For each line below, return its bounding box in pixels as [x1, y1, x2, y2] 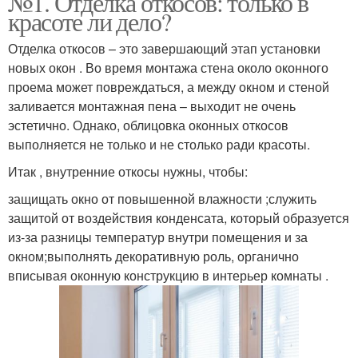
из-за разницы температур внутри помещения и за [8, 228, 308, 246]
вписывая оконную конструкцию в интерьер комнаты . [8, 266, 328, 284]
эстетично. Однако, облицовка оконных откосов [8, 116, 288, 134]
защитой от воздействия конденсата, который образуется [8, 209, 349, 227]
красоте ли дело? [8, 4, 171, 38]
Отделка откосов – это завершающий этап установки [8, 39, 320, 58]
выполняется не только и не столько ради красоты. [8, 135, 310, 153]
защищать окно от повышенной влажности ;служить [8, 189, 316, 208]
